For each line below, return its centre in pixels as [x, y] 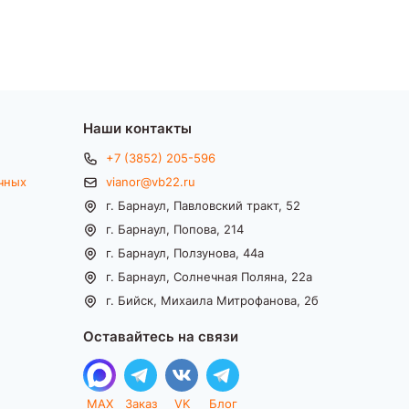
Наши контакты [137, 127]
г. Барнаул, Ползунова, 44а [185, 252]
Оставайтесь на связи [161, 336]
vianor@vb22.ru [151, 181]
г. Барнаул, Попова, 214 [175, 229]
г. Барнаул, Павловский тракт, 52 [203, 205]
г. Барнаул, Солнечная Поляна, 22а [209, 276]
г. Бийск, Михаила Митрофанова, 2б [212, 300]
